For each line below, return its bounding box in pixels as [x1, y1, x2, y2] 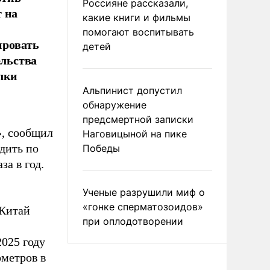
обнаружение [83, 99, 146, 111]
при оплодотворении [83, 215, 183, 227]
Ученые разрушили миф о [83, 186, 205, 198]
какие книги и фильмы [83, 11, 190, 24]
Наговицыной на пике [83, 128, 187, 140]
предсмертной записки [83, 113, 193, 125]
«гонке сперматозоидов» [83, 201, 203, 213]
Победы [83, 142, 120, 154]
